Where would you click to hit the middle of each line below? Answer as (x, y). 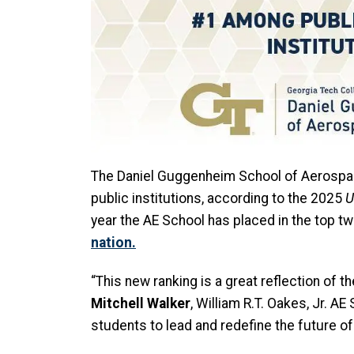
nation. (113, 243)
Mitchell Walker (141, 304)
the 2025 (315, 199)
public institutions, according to (188, 199)
